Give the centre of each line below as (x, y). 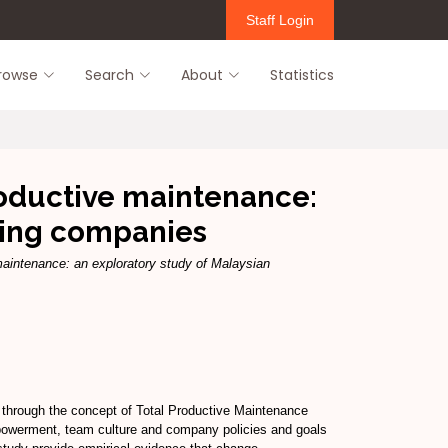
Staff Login (280, 19)
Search (109, 74)
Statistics (302, 74)
